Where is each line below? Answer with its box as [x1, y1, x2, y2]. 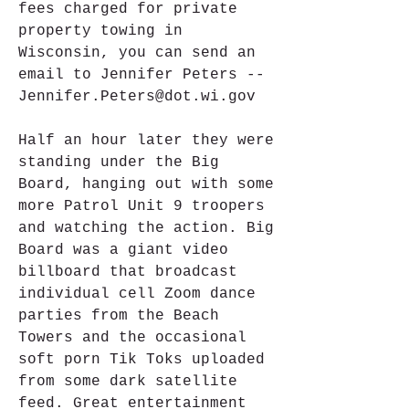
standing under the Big [18, 154, 219, 171]
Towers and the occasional [18, 330, 246, 346]
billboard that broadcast [18, 264, 237, 280]
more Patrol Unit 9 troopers [18, 198, 265, 215]
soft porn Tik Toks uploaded [18, 351, 265, 368]
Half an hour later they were [18, 132, 274, 149]
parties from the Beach [18, 308, 219, 324]
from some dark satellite [18, 373, 237, 390]
